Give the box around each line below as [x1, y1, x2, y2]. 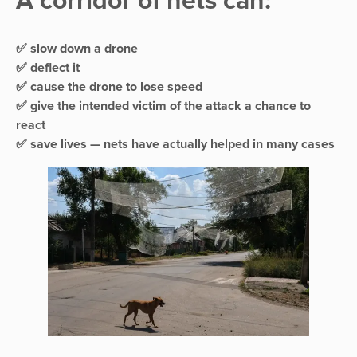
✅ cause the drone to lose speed [16, 78, 202, 95]
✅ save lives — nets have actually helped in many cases [16, 135, 335, 152]
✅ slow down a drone [16, 40, 138, 57]
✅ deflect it [16, 59, 80, 76]
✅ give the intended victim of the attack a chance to [16, 97, 311, 114]
